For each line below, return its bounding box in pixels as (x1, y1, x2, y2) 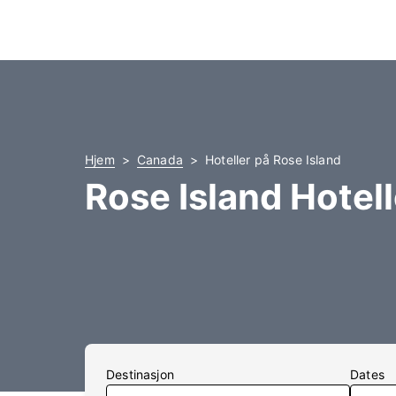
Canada (136, 152, 183, 167)
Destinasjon (106, 367, 174, 382)
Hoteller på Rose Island (205, 152, 341, 167)
